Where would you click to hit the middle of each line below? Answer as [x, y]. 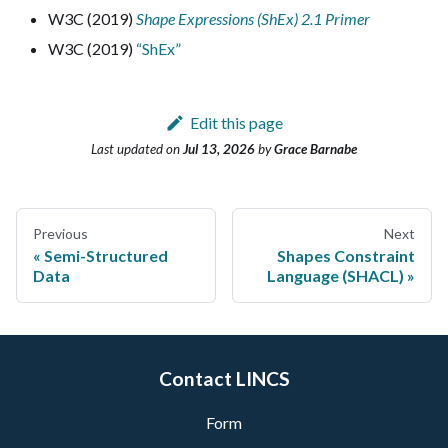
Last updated [127, 149]
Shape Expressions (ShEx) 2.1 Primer [253, 18]
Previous [60, 234]
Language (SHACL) [335, 276]
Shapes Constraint [346, 256]
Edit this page [236, 122]
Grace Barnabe [315, 149]
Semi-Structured [106, 256]
